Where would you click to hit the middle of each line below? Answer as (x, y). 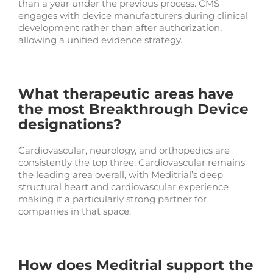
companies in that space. (74, 211)
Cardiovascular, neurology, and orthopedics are (124, 150)
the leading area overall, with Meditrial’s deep (120, 174)
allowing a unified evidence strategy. (100, 40)
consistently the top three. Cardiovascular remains (131, 162)
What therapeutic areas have (126, 94)
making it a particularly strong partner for (112, 199)
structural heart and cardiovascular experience (123, 186)
